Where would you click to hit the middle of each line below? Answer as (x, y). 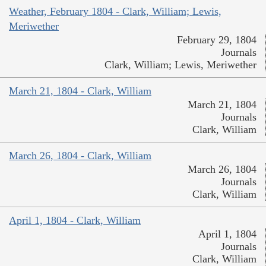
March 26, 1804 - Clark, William (80, 155)
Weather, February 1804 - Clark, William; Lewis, (115, 11)
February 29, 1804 (217, 39)
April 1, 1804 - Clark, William (75, 220)
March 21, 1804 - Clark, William (80, 91)
